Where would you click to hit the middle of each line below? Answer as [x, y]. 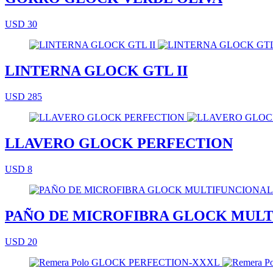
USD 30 [21, 24]
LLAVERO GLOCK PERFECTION [119, 144]
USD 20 [21, 241]
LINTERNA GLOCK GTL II [96, 71]
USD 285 [23, 97]
